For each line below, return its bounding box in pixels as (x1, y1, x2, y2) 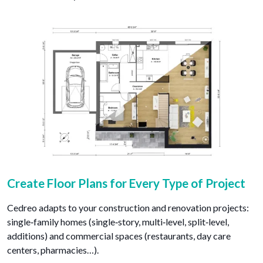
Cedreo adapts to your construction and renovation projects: (7, 202, 249, 214)
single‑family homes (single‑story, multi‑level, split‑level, (7, 216, 229, 228)
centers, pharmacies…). (7, 244, 99, 256)
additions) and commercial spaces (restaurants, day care (7, 230, 231, 242)
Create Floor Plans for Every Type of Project (7, 176, 245, 191)
